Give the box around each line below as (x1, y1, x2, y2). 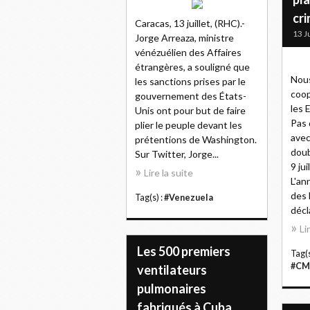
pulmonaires (137, 281, 206, 296)
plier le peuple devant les (135, 119, 242, 131)
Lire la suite (144, 167, 193, 179)
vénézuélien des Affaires (135, 46, 241, 58)
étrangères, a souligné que (135, 61, 250, 73)
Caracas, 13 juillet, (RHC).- (135, 17, 245, 29)
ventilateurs (137, 262, 207, 277)
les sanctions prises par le (135, 75, 246, 87)
